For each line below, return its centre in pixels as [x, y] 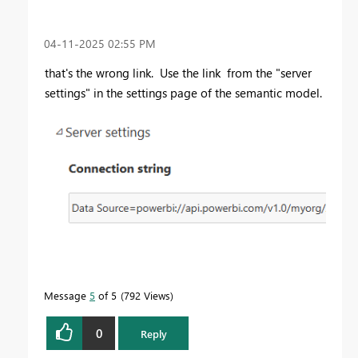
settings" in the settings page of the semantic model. [183, 92]
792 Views [147, 296]
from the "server [268, 72]
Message [67, 296]
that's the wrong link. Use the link [134, 72]
